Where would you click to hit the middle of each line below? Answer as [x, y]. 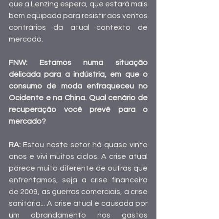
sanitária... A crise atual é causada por [78, 204]
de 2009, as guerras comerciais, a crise [78, 192]
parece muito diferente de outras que [78, 168]
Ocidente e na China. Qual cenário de [78, 98]
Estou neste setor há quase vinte [85, 145]
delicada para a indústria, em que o [78, 75]
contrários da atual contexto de [78, 28]
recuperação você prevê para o [78, 110]
